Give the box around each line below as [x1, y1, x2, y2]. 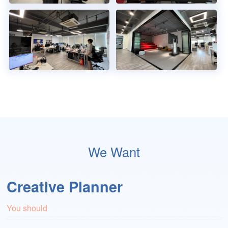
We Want [88, 142, 140, 161]
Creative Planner [7, 176, 123, 197]
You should [7, 202, 48, 214]
